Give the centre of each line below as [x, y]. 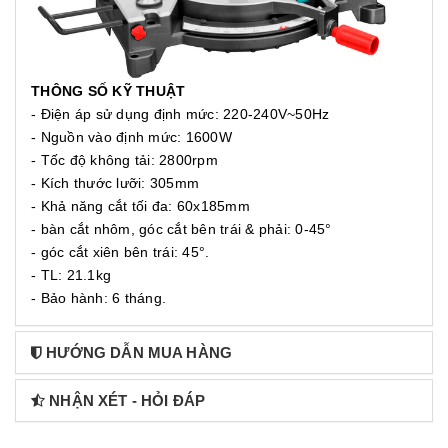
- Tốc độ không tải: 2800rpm [124, 159]
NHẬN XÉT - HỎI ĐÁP [127, 400]
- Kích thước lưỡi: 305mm [115, 182]
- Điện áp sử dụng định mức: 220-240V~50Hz [180, 113]
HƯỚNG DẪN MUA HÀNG [139, 352]
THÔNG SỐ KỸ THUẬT [108, 90]
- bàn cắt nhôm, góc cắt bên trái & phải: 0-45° [181, 228]
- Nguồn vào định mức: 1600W [131, 136]
